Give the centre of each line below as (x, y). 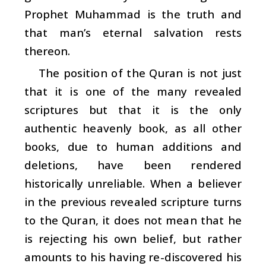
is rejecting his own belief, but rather (133, 238)
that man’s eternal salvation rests (133, 32)
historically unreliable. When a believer (133, 183)
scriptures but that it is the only (133, 109)
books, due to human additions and (133, 146)
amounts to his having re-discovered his (133, 256)
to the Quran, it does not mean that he (133, 220)
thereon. (47, 50)
